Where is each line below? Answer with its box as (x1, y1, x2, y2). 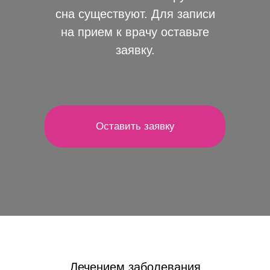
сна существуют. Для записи (55, 7, 215, 20)
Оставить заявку (95, 121, 175, 132)
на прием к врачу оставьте (61, 25, 209, 39)
